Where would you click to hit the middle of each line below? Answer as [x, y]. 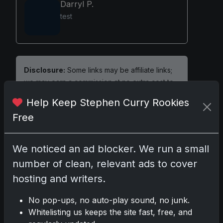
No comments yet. [51, 215]
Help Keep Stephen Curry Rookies [108, 103]
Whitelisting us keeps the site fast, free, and [110, 212]
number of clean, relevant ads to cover [105, 164]
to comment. [97, 178]
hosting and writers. [59, 179]
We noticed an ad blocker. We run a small [111, 149]
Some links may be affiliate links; [119, 70]
